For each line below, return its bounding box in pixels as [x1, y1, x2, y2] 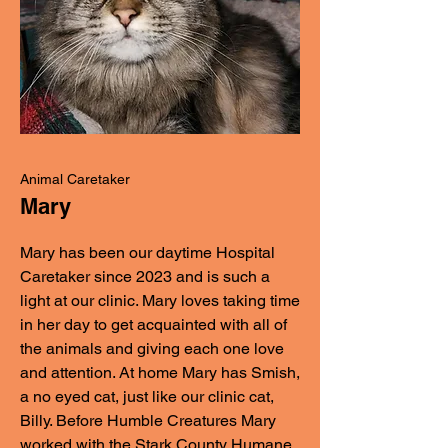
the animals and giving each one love [20, 339, 284, 358]
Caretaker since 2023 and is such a [20, 267, 270, 286]
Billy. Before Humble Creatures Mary [20, 411, 276, 430]
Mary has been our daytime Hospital [20, 243, 275, 262]
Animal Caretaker [20, 171, 130, 187]
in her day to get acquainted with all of [20, 315, 287, 334]
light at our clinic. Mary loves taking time [20, 291, 300, 310]
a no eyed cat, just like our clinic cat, [20, 387, 274, 406]
